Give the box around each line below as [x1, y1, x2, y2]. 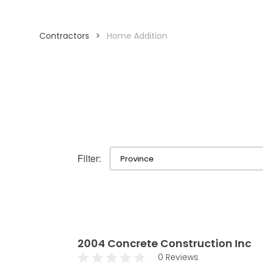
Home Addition [107, 30, 168, 42]
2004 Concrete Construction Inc [77, 235, 251, 251]
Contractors [39, 30, 90, 42]
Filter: [77, 151, 101, 165]
